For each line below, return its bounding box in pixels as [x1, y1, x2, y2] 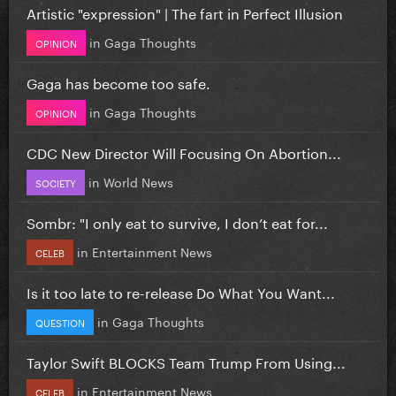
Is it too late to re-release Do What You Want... [27, 279, 335, 302]
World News [103, 171, 173, 191]
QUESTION [35, 313, 85, 330]
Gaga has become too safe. [27, 70, 210, 93]
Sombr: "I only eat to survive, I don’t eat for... [27, 209, 328, 232]
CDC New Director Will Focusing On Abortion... [27, 140, 341, 163]
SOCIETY [35, 173, 76, 190]
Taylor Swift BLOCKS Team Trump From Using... [27, 349, 346, 372]
